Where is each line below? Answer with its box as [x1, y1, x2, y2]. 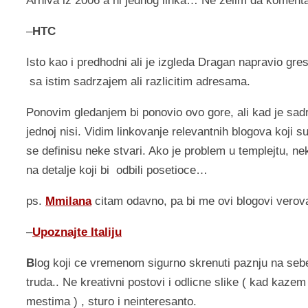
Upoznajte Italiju [32, 225, 122, 239]
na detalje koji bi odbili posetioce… [26, 164, 208, 177]
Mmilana [45, 195, 91, 208]
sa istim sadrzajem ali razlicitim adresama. [26, 75, 250, 89]
